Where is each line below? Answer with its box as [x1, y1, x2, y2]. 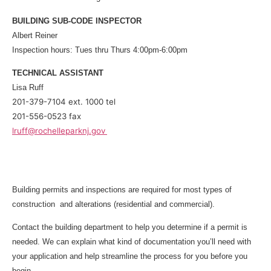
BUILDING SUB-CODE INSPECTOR [12, 16, 144, 25]
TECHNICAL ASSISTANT [12, 68, 103, 78]
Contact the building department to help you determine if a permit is [12, 223, 247, 232]
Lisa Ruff [12, 83, 44, 93]
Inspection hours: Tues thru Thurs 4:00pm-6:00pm [12, 45, 188, 54]
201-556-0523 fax [12, 111, 81, 122]
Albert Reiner [12, 30, 57, 40]
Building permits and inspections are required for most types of [12, 184, 232, 194]
